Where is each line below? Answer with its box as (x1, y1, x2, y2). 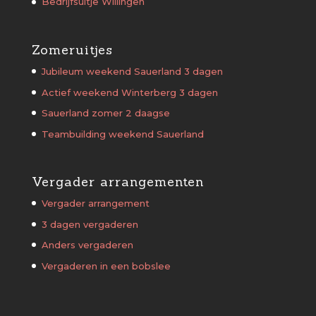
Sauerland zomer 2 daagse (41, 107, 170, 119)
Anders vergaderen (41, 239, 133, 251)
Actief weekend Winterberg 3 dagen (41, 86, 218, 98)
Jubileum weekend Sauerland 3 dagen (41, 66, 223, 78)
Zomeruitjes (31, 42, 113, 59)
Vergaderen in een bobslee (41, 260, 171, 272)
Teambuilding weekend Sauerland (41, 128, 204, 140)
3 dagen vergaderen (41, 218, 138, 230)
